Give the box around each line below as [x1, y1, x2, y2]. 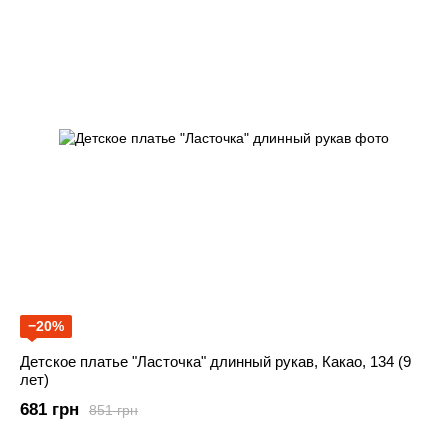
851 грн [89, 401, 138, 418]
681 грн [20, 400, 79, 420]
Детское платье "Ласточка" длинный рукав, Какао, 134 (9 [20, 353, 411, 371]
